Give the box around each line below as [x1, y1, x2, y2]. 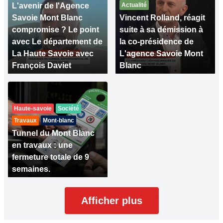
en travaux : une [12, 141, 73, 150]
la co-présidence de [119, 37, 194, 46]
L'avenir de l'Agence [12, 1, 89, 10]
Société [58, 105, 79, 112]
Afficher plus [81, 195, 142, 207]
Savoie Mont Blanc [12, 13, 83, 22]
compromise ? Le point [12, 25, 99, 34]
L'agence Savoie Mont [119, 49, 203, 58]
